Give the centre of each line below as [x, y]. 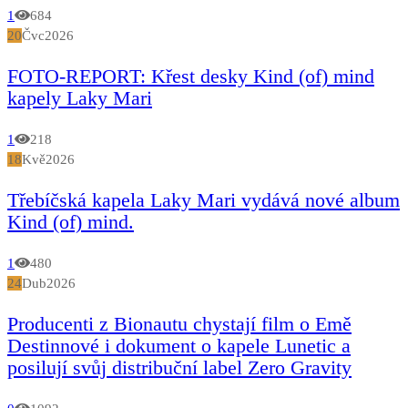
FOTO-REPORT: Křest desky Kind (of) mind [191, 76]
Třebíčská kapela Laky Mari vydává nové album [204, 199]
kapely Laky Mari [80, 97]
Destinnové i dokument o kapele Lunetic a [179, 345]
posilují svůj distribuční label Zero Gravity [179, 367]
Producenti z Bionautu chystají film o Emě [179, 323]
